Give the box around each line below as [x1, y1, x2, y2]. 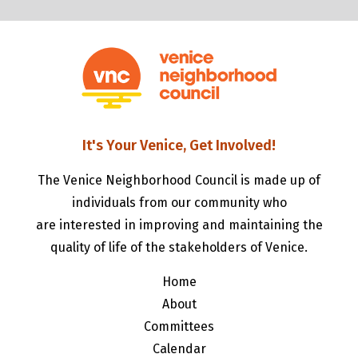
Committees [144, 319, 214, 335]
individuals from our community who [71, 195, 287, 211]
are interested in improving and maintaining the [35, 217, 323, 233]
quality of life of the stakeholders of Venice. [50, 240, 308, 256]
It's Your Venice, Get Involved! [82, 137, 276, 155]
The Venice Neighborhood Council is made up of [38, 173, 320, 189]
